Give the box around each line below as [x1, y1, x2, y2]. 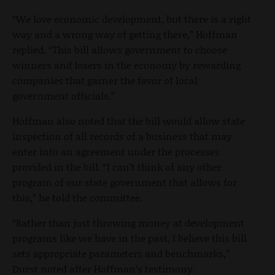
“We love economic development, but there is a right [12, 11, 251, 26]
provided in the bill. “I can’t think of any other [12, 159, 222, 174]
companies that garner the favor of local [12, 72, 198, 87]
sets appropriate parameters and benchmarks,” [12, 246, 230, 260]
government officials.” [12, 88, 115, 103]
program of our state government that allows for [12, 174, 237, 189]
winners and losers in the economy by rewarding [12, 57, 241, 72]
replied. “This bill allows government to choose [12, 42, 227, 56]
